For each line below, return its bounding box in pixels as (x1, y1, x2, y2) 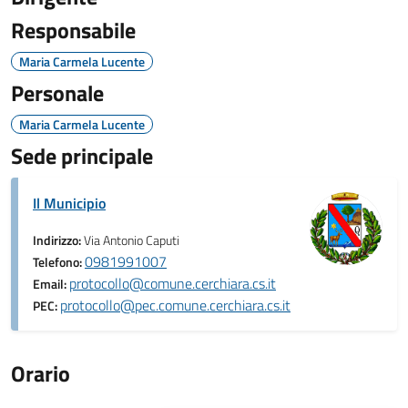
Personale (11, 76, 104, 109)
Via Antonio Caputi (84, 230, 179, 250)
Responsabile (11, 14, 136, 46)
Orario (11, 357, 70, 390)
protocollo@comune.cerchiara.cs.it (69, 272, 276, 294)
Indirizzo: (33, 230, 84, 250)
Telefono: (33, 252, 85, 272)
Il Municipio (33, 192, 106, 214)
